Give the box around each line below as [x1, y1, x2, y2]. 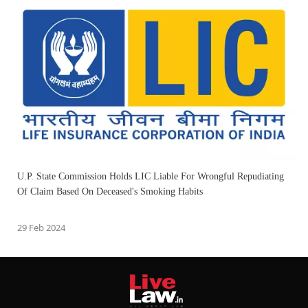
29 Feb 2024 [17, 221, 65, 234]
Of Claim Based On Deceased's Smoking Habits [17, 186, 203, 197]
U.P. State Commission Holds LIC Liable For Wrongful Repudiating [17, 170, 284, 181]
